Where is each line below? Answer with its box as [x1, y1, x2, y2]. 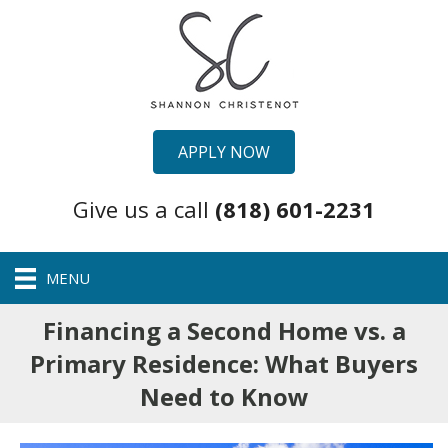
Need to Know [139, 379, 309, 413]
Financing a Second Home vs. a [42, 313, 406, 347]
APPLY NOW [178, 141, 270, 163]
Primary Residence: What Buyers [30, 346, 418, 380]
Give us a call [73, 194, 215, 225]
